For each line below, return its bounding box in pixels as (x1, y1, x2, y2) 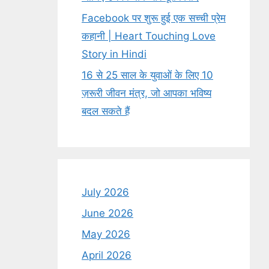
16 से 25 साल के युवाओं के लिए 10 (82, 69, 213, 81)
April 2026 (82, 249, 131, 261)
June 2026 (82, 207, 133, 219)
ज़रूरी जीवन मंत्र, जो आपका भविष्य (82, 87, 211, 99)
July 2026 (82, 186, 129, 198)
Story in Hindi (82, 48, 147, 60)
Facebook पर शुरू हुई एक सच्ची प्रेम (82, 12, 226, 24)
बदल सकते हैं (82, 105, 130, 117)
